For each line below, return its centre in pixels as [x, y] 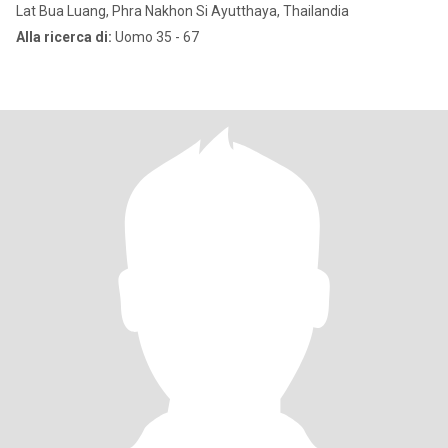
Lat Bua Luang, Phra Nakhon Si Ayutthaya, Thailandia [182, 11]
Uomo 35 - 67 [155, 37]
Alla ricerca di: [64, 37]
